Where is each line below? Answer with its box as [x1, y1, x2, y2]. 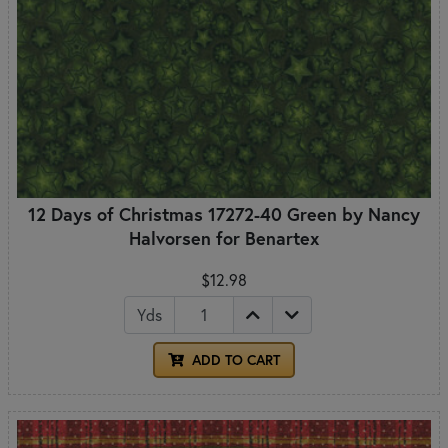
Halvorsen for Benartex [129, 225, 319, 250]
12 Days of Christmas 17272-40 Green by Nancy [28, 201, 420, 226]
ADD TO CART [188, 350, 280, 369]
